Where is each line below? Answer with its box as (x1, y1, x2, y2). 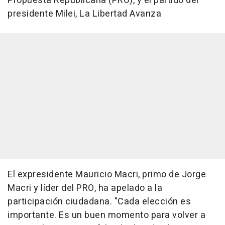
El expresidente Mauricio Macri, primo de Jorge (8, 168, 206, 182)
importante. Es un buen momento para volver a (8, 208, 205, 222)
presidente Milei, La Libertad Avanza (8, 7, 161, 21)
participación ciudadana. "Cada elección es (8, 195, 191, 209)
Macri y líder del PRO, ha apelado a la (8, 181, 162, 195)
